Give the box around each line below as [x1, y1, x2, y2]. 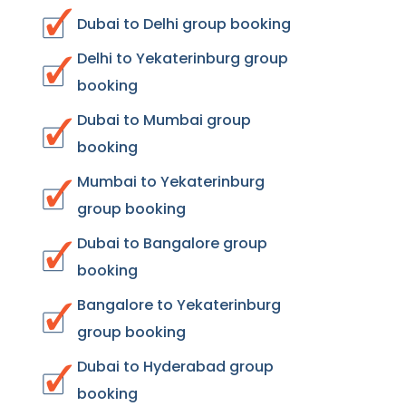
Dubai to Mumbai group [77, 110, 251, 130]
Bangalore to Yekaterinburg [77, 295, 281, 315]
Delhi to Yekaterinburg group [77, 48, 288, 69]
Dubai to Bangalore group [77, 233, 267, 254]
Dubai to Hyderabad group [77, 356, 274, 377]
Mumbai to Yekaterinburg [77, 171, 265, 192]
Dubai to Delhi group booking [77, 14, 291, 34]
